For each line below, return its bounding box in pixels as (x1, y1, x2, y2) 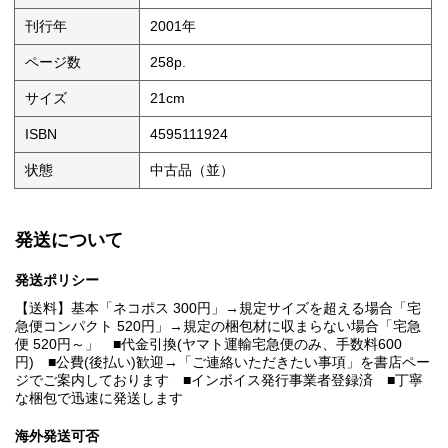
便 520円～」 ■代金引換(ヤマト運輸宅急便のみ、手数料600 (15, 336, 402, 353)
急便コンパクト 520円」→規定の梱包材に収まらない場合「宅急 (15, 318, 421, 335)
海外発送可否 (15, 428, 99, 445)
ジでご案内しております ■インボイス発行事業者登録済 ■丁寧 (15, 372, 423, 389)
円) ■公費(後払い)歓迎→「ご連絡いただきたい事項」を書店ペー (15, 354, 430, 371)
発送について (15, 230, 123, 251)
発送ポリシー (15, 272, 99, 289)
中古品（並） (150, 162, 235, 179)
